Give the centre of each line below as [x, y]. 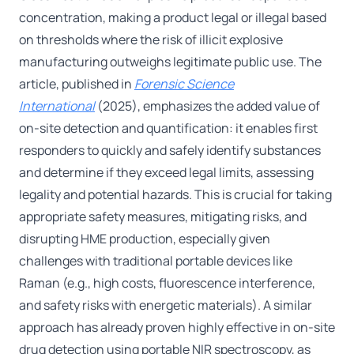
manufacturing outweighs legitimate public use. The [170, 62]
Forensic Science [184, 84]
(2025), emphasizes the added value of [207, 106]
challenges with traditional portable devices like [156, 261]
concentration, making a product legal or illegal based [173, 18]
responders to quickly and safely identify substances [170, 151]
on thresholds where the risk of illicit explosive [151, 40]
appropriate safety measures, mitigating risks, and [163, 217]
